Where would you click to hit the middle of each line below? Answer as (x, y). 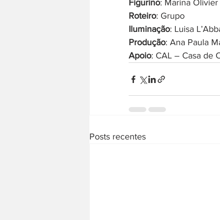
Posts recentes (118, 137)
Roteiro (142, 16)
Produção (147, 42)
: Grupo (170, 16)
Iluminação (149, 29)
